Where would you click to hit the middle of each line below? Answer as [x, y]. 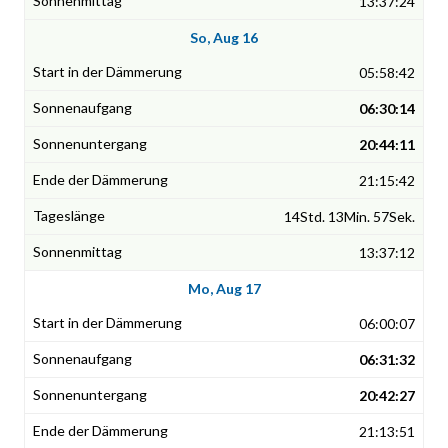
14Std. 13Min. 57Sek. [349, 217]
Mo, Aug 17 [224, 289]
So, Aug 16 [224, 38]
